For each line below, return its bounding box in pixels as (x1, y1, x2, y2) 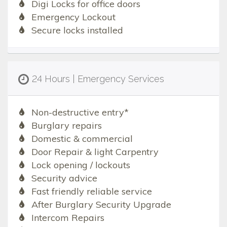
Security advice (31, 172, 97, 184)
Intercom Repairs (31, 212, 104, 224)
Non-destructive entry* (31, 106, 129, 119)
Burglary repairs (31, 120, 102, 132)
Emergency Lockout (31, 11, 116, 23)
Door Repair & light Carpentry (31, 146, 159, 158)
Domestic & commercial (31, 133, 133, 145)
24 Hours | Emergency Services (32, 73, 164, 85)
